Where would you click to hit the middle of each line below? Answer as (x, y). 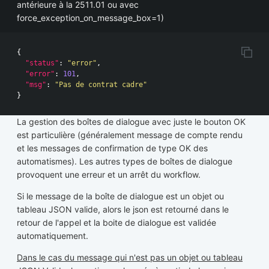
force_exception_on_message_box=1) (90, 18)
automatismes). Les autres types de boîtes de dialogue (125, 162)
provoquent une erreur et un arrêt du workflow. (109, 175)
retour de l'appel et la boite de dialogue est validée (116, 223)
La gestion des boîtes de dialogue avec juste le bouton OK (131, 122)
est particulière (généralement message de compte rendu (130, 135)
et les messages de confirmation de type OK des (112, 148)
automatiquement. (53, 236)
